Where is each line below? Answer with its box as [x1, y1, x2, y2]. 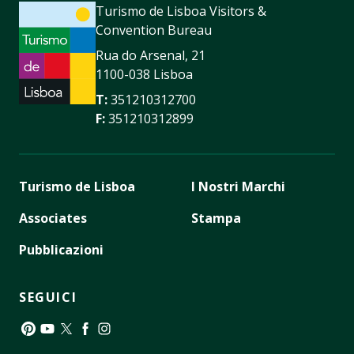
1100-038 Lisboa [96, 66, 193, 84]
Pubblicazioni [19, 241, 104, 259]
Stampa [191, 209, 241, 228]
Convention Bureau [96, 21, 212, 40]
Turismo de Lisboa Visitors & [96, 2, 266, 21]
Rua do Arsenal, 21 [96, 47, 205, 65]
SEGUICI [19, 288, 77, 307]
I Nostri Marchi [191, 178, 285, 196]
